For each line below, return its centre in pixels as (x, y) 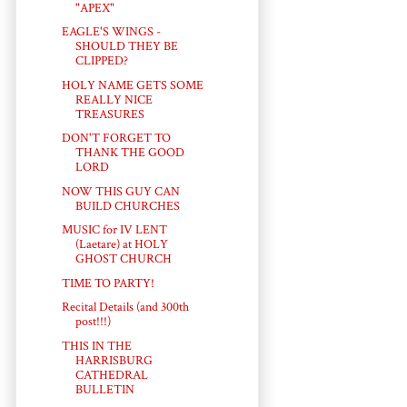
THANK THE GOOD (129, 153)
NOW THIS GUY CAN (120, 191)
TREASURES (109, 114)
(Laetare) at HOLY (121, 245)
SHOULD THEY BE (126, 47)
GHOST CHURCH (123, 259)
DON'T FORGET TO (116, 139)
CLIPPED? (101, 61)
